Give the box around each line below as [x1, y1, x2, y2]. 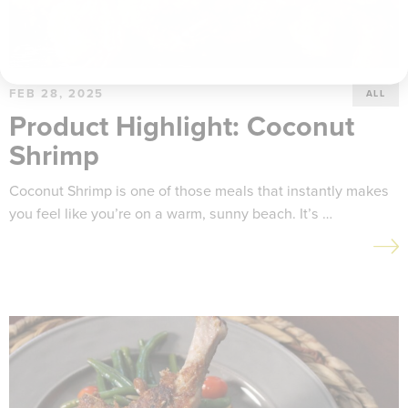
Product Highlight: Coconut [9, 110, 354, 144]
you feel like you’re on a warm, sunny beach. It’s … [9, 205, 332, 223]
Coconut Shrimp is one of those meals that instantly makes [9, 182, 389, 200]
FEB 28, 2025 [9, 86, 105, 101]
